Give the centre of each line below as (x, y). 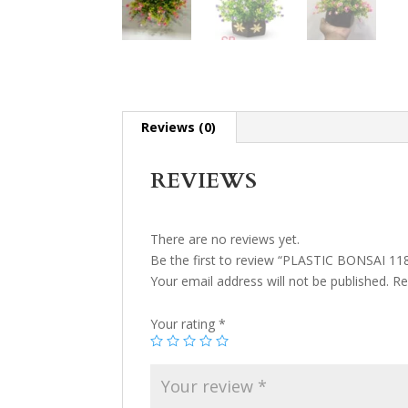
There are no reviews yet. (225, 240)
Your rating (185, 324)
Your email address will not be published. (270, 281)
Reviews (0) (179, 127)
